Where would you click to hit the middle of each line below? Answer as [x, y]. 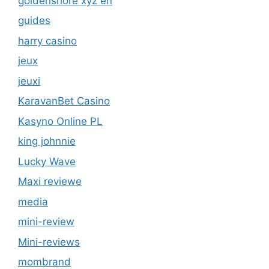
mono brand [47, 236]
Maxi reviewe [50, 135]
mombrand [44, 216]
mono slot [42, 256]
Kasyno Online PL [60, 75]
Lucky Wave [47, 115]
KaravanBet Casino [64, 55]
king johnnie [47, 95]
